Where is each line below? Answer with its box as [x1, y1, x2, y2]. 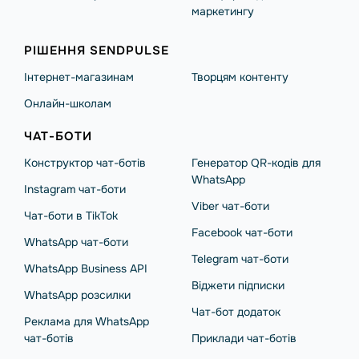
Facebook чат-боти [192, 225, 292, 240]
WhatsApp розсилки [24, 288, 131, 302]
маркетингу [192, 4, 254, 18]
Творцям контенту [192, 70, 288, 84]
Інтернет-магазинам [24, 70, 134, 84]
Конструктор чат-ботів [24, 155, 146, 170]
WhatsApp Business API [24, 261, 147, 276]
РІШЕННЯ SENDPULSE [24, 42, 169, 58]
